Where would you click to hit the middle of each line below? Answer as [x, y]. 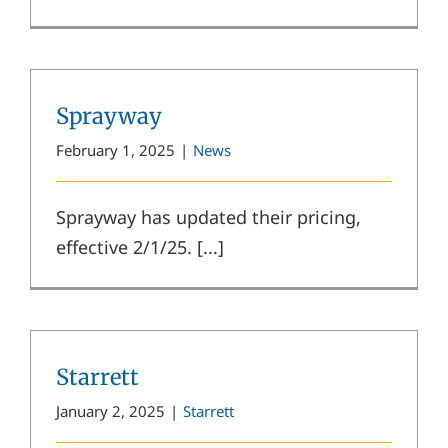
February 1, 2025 [115, 149]
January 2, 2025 [110, 410]
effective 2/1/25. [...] [140, 246]
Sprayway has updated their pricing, [208, 216]
